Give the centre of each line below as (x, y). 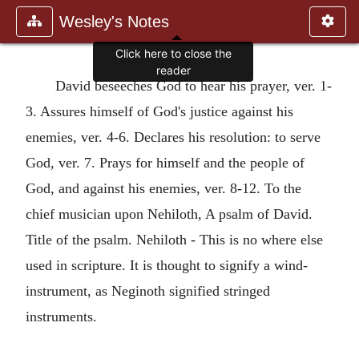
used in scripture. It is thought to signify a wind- (167, 265)
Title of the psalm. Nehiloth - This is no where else (174, 239)
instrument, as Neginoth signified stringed (148, 290)
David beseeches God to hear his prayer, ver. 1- (193, 85)
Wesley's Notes (114, 22)
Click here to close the (173, 54)
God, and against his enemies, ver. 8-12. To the (163, 188)
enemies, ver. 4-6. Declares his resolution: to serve (173, 137)
